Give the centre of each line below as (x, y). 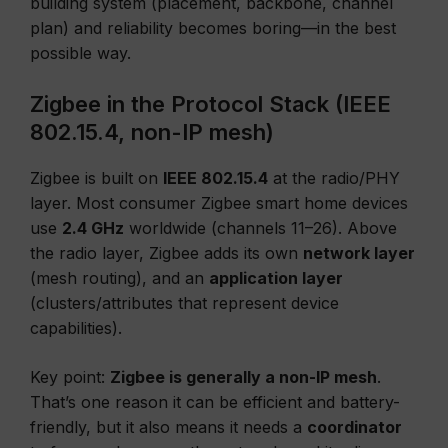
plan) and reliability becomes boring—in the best (213, 28)
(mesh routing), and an (119, 278)
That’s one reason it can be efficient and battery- (215, 402)
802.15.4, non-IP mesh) (152, 132)
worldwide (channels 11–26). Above (260, 228)
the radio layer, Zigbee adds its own (166, 253)
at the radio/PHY (334, 178)
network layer (359, 253)
